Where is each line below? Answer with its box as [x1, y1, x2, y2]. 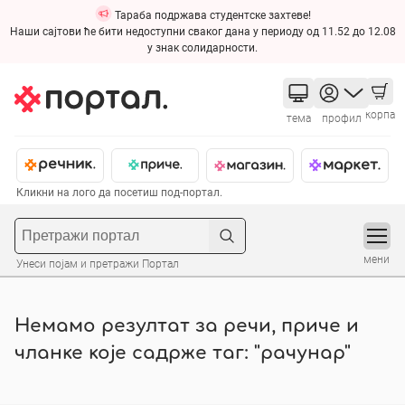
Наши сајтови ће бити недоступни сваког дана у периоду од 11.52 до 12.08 [9, 25, 396, 38]
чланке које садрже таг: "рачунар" [14, 344, 351, 363]
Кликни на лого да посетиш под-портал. [16, 186, 222, 199]
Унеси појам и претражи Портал [16, 257, 179, 270]
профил [321, 112, 362, 125]
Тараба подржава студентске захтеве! [111, 9, 311, 22]
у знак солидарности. [147, 42, 258, 54]
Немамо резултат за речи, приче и [14, 317, 359, 336]
